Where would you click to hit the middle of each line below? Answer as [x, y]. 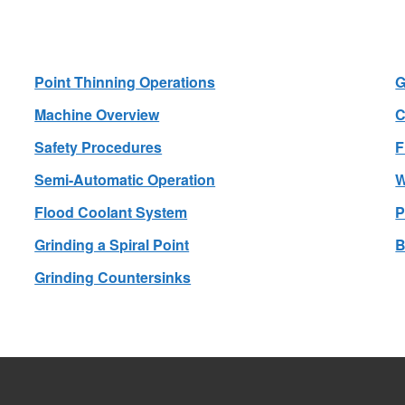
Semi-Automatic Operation [125, 179]
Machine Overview [97, 114]
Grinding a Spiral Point [112, 245]
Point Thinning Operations [125, 82]
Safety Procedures [99, 147]
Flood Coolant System [111, 212]
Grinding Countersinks [113, 277]
